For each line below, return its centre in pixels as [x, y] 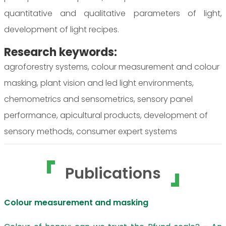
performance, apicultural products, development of [106, 115]
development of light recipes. [62, 30]
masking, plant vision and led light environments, [99, 83]
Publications [113, 174]
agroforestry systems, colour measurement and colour [112, 67]
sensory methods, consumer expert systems [91, 131]
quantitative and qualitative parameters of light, [113, 13]
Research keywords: [61, 52]
